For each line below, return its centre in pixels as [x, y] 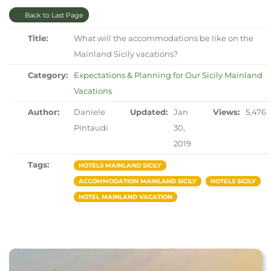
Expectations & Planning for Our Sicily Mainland [168, 75]
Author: [43, 112]
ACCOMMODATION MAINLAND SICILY [137, 181]
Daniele [89, 112]
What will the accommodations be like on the [163, 38]
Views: [226, 112]
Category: [47, 75]
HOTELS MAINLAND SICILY [120, 165]
